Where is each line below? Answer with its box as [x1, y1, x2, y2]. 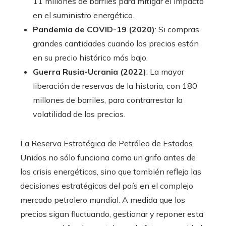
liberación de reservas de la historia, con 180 [33, 81, 197, 91]
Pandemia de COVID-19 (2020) [33, 24, 155, 35]
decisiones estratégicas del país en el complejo [20, 181, 193, 191]
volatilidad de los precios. [33, 109, 125, 120]
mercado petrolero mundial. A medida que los [20, 195, 185, 205]
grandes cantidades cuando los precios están [33, 38, 199, 49]
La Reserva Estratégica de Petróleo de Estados [20, 138, 193, 149]
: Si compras [155, 24, 199, 35]
